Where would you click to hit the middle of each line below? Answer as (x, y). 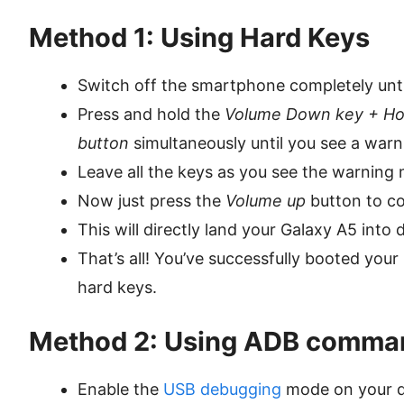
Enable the (120, 390)
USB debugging (222, 390)
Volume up (266, 201)
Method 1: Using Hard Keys (199, 38)
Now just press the (151, 201)
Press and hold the (151, 115)
